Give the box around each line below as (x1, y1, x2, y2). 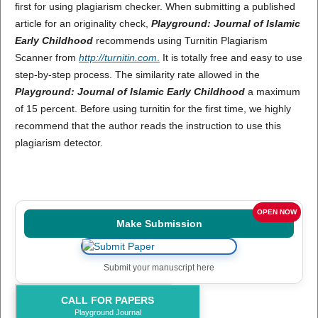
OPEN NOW (257, 208, 297, 216)
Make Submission (116, 218, 202, 229)
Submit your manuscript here (104, 263, 214, 273)
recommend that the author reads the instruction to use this (14, 120, 281, 131)
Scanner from (14, 52, 79, 63)
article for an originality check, (14, 18, 151, 29)
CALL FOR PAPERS (61, 295, 155, 306)
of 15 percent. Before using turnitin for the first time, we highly (14, 103, 291, 114)
